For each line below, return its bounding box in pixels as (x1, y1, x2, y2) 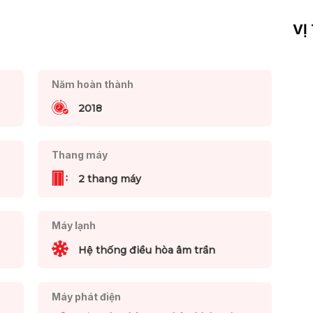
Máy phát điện (51, 290, 121, 303)
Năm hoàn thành (51, 78, 133, 90)
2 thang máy (78, 173, 141, 186)
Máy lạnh (51, 219, 96, 232)
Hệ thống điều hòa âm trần (78, 243, 215, 256)
